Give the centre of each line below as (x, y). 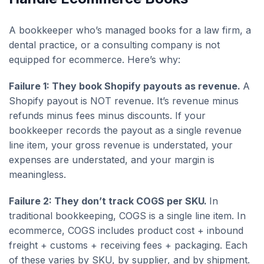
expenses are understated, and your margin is (112, 159)
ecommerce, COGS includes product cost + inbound (126, 230)
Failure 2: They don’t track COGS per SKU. (109, 201)
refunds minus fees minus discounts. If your (107, 115)
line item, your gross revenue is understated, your (121, 145)
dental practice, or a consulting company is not (114, 44)
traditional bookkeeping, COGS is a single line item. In (127, 215)
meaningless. (37, 174)
